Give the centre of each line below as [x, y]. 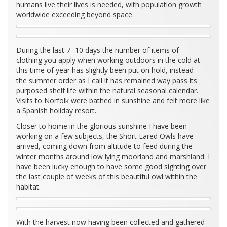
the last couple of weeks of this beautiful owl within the [107, 177]
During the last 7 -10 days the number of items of [98, 50]
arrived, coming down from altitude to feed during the [104, 146]
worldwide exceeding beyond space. [75, 15]
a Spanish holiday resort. [56, 111]
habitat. [28, 187]
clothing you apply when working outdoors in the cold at [108, 60]
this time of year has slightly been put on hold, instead [105, 70]
